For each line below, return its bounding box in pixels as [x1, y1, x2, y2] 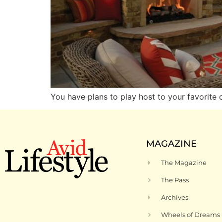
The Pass [161, 176, 189, 184]
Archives [161, 193, 189, 202]
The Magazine [161, 159, 207, 167]
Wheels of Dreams [161, 211, 221, 219]
